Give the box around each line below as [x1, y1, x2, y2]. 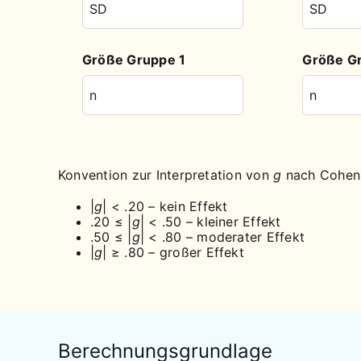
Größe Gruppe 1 [82, 51, 186, 68]
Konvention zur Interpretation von [57, 166, 274, 183]
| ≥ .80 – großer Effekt [102, 243, 244, 260]
